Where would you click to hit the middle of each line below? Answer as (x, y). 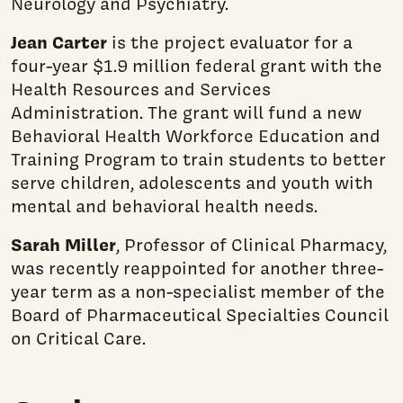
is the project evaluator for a (230, 42)
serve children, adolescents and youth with (192, 182)
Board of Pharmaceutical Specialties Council (200, 314)
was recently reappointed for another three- (197, 268)
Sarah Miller (63, 244)
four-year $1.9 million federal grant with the (197, 65)
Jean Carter (59, 41)
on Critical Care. (78, 338)
